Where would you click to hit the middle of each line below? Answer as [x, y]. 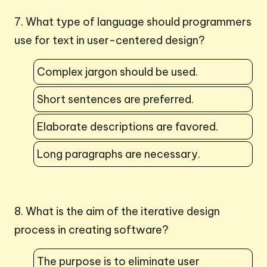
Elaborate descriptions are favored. [128, 126]
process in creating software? [91, 229]
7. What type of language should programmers [133, 21]
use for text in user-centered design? [110, 40]
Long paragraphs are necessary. [119, 154]
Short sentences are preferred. [115, 99]
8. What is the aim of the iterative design [117, 211]
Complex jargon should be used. [117, 72]
